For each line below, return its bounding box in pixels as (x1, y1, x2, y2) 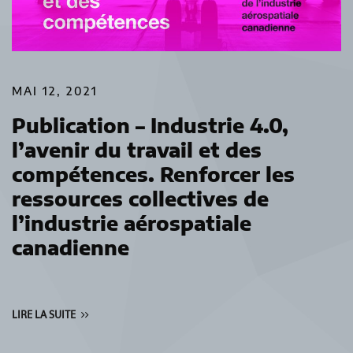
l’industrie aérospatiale (12, 210, 251, 236)
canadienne (12, 234, 129, 260)
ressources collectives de (12, 185, 269, 211)
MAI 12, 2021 (12, 84, 98, 98)
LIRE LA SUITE (12, 307, 76, 321)
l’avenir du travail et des (12, 136, 262, 162)
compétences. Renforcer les (12, 161, 295, 187)
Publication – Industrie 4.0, (12, 112, 288, 138)
